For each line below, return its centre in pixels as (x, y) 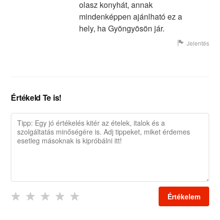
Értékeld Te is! (36, 97)
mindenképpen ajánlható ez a (130, 16)
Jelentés (198, 43)
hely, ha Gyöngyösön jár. (122, 28)
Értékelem (184, 196)
